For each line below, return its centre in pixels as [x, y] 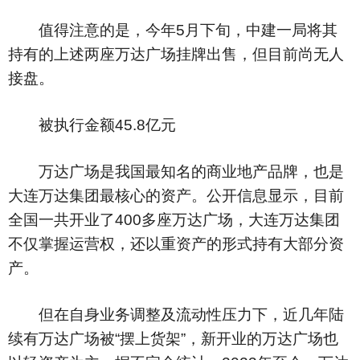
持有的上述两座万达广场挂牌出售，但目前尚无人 [176, 54]
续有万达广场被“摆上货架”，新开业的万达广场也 [173, 339]
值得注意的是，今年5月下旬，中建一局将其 [173, 30]
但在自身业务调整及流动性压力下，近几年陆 [176, 315]
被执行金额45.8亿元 [92, 125]
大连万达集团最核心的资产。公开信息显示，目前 [176, 196]
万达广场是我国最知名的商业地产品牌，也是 [176, 172]
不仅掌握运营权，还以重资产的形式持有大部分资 [176, 244]
